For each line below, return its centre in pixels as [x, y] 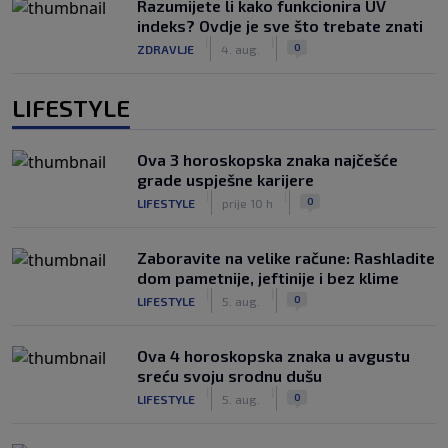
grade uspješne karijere [225, 179]
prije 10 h [247, 202]
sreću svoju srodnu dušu [229, 375]
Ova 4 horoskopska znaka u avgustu [273, 355]
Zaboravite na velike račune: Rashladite [286, 257]
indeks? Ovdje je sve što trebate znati [280, 25]
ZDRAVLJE [165, 48]
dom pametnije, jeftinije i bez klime [268, 277]
